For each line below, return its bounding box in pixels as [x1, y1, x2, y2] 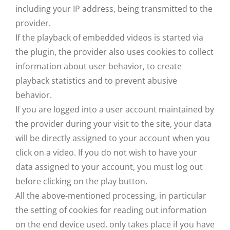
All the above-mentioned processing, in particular [15, 190, 206, 201]
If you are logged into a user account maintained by [15, 104, 214, 115]
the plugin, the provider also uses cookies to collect [15, 46, 214, 57]
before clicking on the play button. [15, 176, 147, 187]
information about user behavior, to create [15, 61, 182, 72]
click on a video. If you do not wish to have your [15, 147, 197, 158]
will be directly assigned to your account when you [15, 132, 210, 144]
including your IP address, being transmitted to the [15, 3, 213, 14]
